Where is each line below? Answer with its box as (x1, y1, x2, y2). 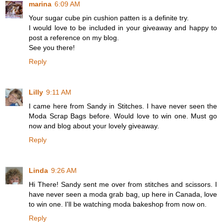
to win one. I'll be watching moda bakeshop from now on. (29, 200, 207, 208)
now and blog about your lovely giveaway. (29, 121, 159, 130)
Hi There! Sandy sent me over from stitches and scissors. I (29, 180, 217, 188)
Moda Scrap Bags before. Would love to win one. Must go (29, 111, 217, 120)
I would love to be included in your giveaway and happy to (29, 23, 217, 32)
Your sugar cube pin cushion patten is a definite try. (29, 13, 189, 22)
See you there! (29, 43, 75, 52)
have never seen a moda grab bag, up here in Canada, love (29, 190, 217, 198)
